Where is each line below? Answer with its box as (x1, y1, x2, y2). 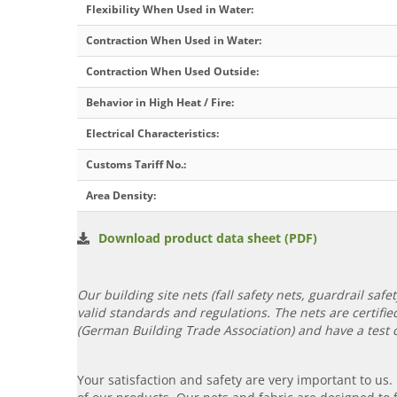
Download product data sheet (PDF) (98, 230, 317, 247)
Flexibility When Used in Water (86, 2, 251, 18)
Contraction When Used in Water (86, 33, 259, 49)
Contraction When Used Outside (86, 64, 256, 80)
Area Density (86, 188, 153, 204)
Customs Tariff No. (86, 157, 183, 173)
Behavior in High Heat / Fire (86, 95, 231, 111)
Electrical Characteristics (86, 126, 216, 142)
